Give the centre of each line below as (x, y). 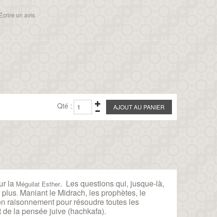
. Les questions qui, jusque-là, (112, 183)
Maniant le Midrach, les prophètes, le (82, 193)
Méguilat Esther (38, 184)
